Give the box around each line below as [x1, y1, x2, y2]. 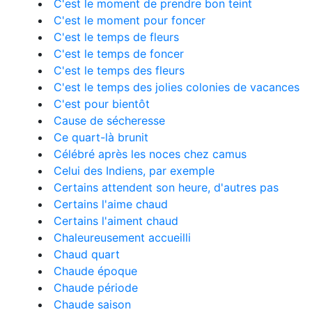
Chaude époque [54, 264, 137, 278]
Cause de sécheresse [54, 114, 165, 127]
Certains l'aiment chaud [54, 214, 178, 228]
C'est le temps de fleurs [54, 30, 179, 44]
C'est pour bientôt [54, 97, 150, 111]
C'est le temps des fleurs [54, 63, 185, 77]
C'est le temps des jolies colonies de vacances [54, 80, 299, 94]
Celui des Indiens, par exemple [54, 164, 214, 178]
